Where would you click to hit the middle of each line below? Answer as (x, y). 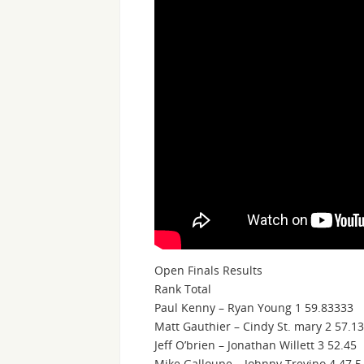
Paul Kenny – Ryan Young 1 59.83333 (254, 308)
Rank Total (183, 289)
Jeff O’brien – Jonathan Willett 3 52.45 (256, 345)
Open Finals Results (208, 271)
